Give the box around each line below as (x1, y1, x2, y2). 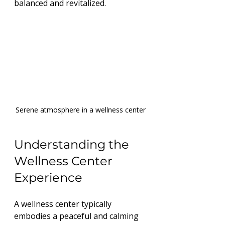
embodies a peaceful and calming (14, 210, 141, 221)
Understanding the (14, 137, 132, 152)
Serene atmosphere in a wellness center (15, 104, 146, 115)
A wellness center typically (14, 198, 114, 209)
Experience (14, 170, 82, 185)
